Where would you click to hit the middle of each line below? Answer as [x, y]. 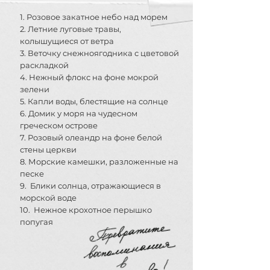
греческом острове [59, 125]
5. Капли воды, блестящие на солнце [94, 101]
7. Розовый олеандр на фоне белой [91, 137]
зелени [35, 89]
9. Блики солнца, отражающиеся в [90, 186]
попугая [36, 222]
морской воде [48, 198]
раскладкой [44, 65]
